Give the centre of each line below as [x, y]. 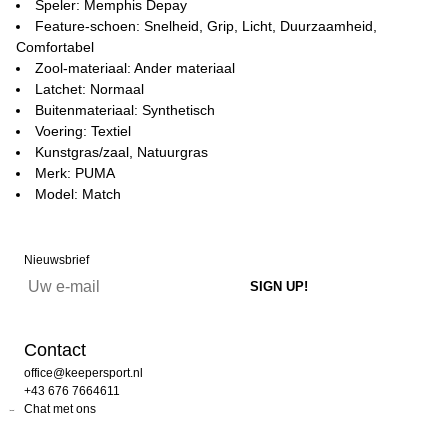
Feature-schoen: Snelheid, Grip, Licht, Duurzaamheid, [206, 26]
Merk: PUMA [75, 173]
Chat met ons [60, 409]
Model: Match [78, 194]
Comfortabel [55, 47]
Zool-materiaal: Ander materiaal [135, 68]
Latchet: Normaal [89, 89]
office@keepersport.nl [83, 373]
